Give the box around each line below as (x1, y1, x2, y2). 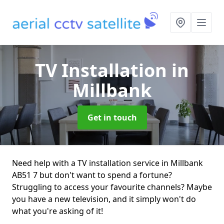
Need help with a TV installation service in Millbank (12, 157, 203, 168)
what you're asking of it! (12, 205, 103, 216)
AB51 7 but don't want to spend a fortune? (12, 169, 172, 180)
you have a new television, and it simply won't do (12, 193, 196, 204)
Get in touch (87, 112, 137, 123)
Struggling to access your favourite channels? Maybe (12, 181, 212, 192)
